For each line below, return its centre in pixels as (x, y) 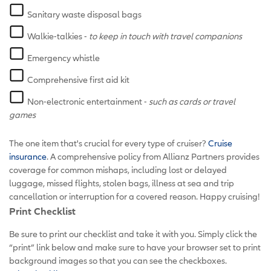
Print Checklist (42, 211)
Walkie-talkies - (58, 36)
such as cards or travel (192, 101)
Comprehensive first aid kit (78, 79)
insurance (28, 156)
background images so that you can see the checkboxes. (118, 260)
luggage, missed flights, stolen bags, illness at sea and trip (122, 183)
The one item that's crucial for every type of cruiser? (109, 143)
